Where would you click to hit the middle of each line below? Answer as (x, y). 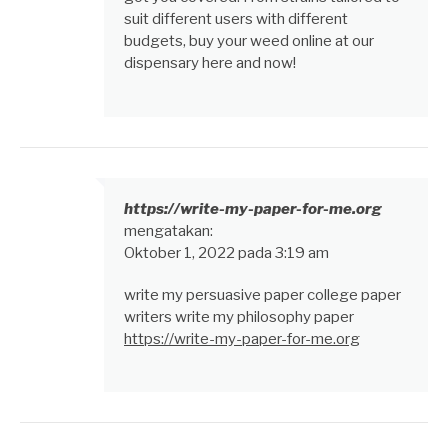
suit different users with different (236, 19)
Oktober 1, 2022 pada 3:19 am (226, 252)
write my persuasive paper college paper (262, 294)
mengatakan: (168, 230)
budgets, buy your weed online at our (249, 41)
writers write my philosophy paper (239, 316)
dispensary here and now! (210, 63)
